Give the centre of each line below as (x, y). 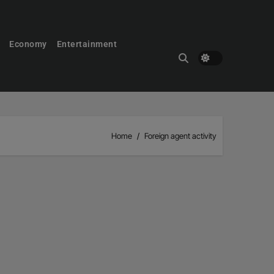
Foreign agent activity (180, 135)
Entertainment (87, 44)
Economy (28, 44)
